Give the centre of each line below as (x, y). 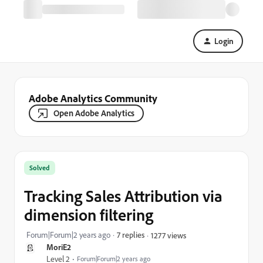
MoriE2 (59, 247)
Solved (40, 168)
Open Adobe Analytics (94, 113)
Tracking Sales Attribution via (123, 196)
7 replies (131, 235)
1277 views (168, 235)
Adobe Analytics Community (93, 98)
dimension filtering (89, 215)
